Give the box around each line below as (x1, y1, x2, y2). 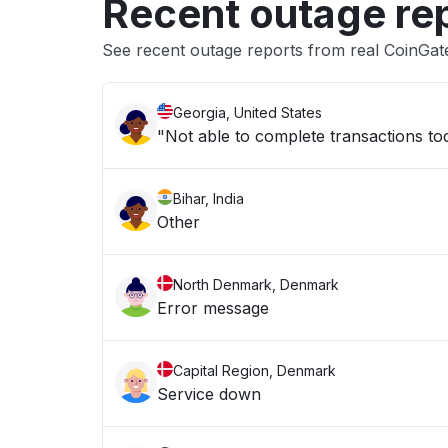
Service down (157, 384, 261, 404)
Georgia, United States (173, 104, 322, 121)
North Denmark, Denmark (173, 276, 339, 293)
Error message (157, 298, 269, 318)
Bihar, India (173, 190, 244, 207)
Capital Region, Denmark (173, 362, 336, 379)
